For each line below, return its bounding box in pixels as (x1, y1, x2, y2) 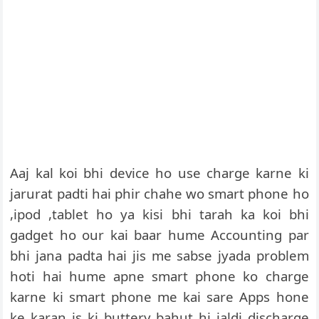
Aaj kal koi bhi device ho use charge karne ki (10, 164, 309, 182)
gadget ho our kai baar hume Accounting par (10, 226, 309, 244)
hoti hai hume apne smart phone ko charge (10, 267, 309, 285)
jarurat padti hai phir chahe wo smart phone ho (10, 184, 309, 202)
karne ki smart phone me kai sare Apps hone (10, 288, 309, 305)
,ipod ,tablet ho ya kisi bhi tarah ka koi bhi (10, 205, 309, 223)
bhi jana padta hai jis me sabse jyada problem (10, 246, 309, 264)
